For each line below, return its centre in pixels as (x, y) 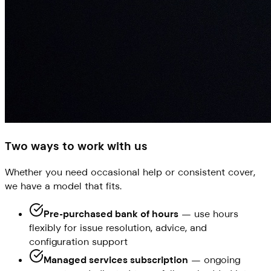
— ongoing (214, 260)
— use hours (208, 214)
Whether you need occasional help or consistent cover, (130, 172)
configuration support (78, 242)
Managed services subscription (116, 260)
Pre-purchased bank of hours (111, 214)
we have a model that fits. (63, 186)
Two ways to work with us (76, 146)
